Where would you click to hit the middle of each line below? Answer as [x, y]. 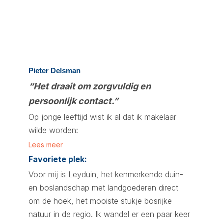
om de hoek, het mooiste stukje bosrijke [100, 201]
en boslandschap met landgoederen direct [103, 188]
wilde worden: [53, 130]
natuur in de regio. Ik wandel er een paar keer [109, 214]
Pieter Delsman [55, 70]
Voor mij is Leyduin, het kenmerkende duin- [106, 174]
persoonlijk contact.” [73, 101]
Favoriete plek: [58, 159]
